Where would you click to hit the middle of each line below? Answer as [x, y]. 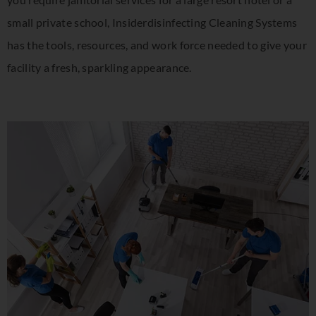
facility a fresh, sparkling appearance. [99, 68]
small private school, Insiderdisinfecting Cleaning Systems [152, 23]
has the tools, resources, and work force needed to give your [157, 45]
